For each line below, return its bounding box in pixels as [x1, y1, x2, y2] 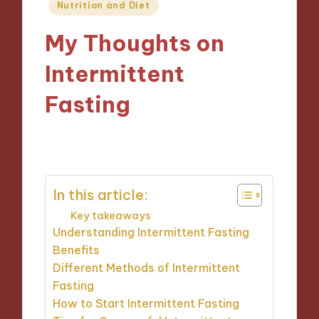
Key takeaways [70, 209, 152, 223]
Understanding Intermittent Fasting [53, 225, 250, 240]
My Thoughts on [45, 28, 225, 57]
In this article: [53, 185, 149, 204]
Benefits [53, 243, 100, 258]
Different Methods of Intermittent [53, 261, 241, 276]
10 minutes [159, 132, 212, 145]
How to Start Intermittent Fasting [53, 296, 240, 311]
